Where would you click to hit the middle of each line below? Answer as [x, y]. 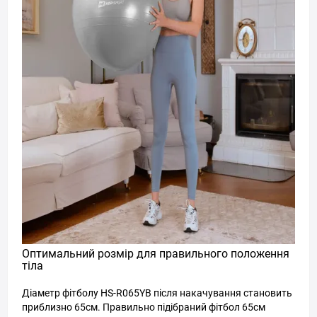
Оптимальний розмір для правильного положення [156, 254]
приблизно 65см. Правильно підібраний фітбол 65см [144, 307]
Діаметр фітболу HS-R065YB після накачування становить [157, 293]
